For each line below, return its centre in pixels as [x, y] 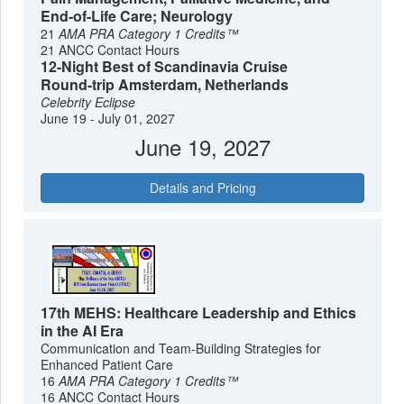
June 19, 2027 [202, 147]
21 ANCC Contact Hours [110, 50]
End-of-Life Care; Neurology [137, 16]
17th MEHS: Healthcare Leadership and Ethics [199, 312]
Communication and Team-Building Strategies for [181, 348]
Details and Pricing [202, 187]
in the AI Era [83, 330]
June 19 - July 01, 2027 [108, 119]
